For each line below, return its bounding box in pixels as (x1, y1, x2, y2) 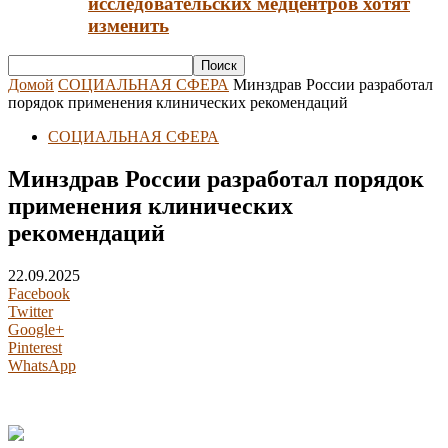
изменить (88, 14, 169, 36)
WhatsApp (8, 357, 76, 375)
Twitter (8, 303, 53, 321)
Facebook (8, 285, 70, 303)
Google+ (8, 321, 64, 339)
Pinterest (8, 339, 62, 357)
